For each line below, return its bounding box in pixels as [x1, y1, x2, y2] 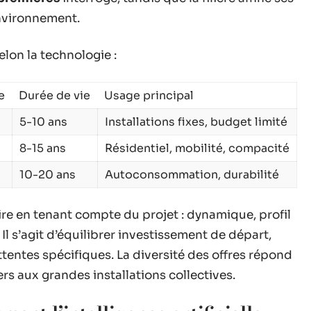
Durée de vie [19, 87, 90, 103]
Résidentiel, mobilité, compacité [105, 140, 289, 155]
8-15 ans [19, 140, 66, 155]
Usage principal [104, 87, 194, 103]
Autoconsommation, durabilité [105, 167, 279, 182]
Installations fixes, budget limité [105, 114, 287, 129]
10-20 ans [19, 167, 76, 182]
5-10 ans [19, 114, 67, 129]
